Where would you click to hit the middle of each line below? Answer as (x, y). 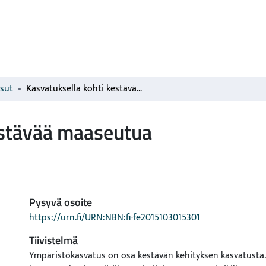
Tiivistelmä (53, 240)
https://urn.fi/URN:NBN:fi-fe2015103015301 (115, 218)
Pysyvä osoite (61, 202)
